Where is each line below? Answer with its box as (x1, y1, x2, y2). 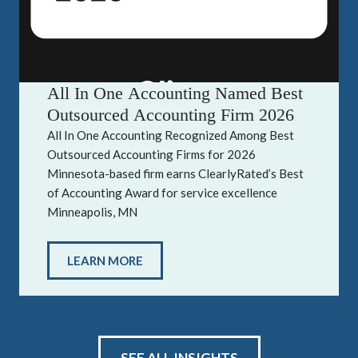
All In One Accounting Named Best (47, 83, 303, 104)
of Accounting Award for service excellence (47, 185, 277, 201)
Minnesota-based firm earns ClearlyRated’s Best (47, 166, 304, 181)
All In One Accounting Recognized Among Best (47, 128, 294, 143)
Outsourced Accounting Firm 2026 (47, 105, 294, 125)
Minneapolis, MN (47, 205, 137, 220)
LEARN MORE (67, 253, 143, 268)
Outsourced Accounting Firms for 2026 (47, 147, 256, 162)
